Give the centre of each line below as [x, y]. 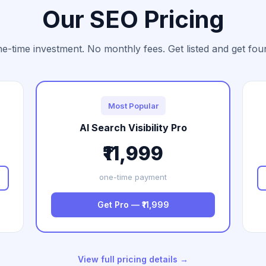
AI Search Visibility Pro [133, 128]
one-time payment [133, 177]
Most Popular [133, 106]
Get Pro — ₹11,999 [133, 205]
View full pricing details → [133, 259]
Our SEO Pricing [133, 19]
